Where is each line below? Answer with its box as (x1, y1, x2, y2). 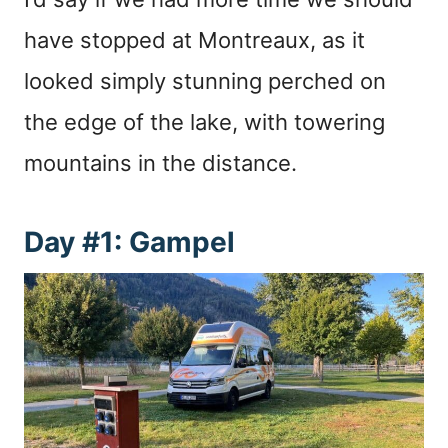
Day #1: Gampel (24, 225, 235, 260)
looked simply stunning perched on (24, 68, 386, 95)
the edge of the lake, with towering (24, 109, 385, 136)
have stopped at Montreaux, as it (24, 27, 365, 54)
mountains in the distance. (24, 150, 297, 177)
